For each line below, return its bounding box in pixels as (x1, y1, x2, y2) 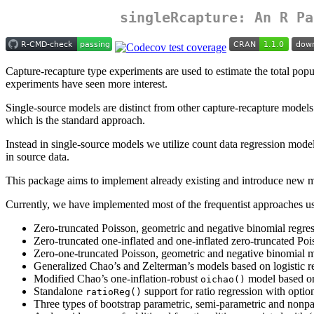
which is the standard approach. (6, 114, 145, 127)
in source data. (6, 151, 69, 163)
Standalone (34, 285, 86, 298)
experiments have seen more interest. (6, 78, 168, 90)
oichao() (200, 274, 245, 285)
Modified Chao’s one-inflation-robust (34, 273, 200, 285)
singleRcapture (120, 9, 238, 27)
